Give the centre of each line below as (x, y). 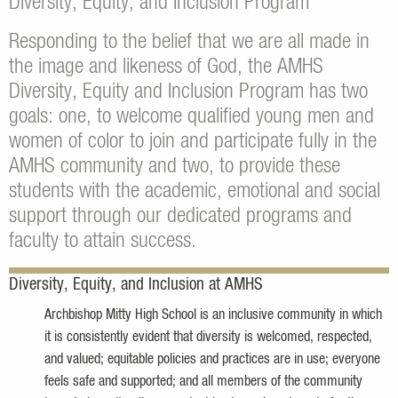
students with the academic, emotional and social (195, 191)
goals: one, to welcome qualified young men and (191, 117)
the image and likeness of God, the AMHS (166, 67)
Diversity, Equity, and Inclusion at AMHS (136, 285)
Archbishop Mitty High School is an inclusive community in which (213, 315)
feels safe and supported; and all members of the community (203, 382)
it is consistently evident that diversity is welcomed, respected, (208, 337)
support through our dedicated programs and (180, 216)
